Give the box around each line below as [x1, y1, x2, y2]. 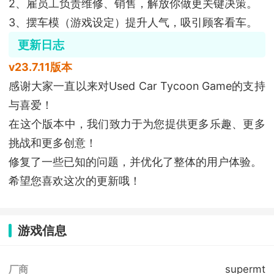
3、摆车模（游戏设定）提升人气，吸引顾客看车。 [9, 15, 258, 29]
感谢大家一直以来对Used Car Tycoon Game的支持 [9, 80, 265, 93]
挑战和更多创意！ [9, 136, 97, 150]
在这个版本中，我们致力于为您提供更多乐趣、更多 [9, 117, 265, 131]
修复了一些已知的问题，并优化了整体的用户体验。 [9, 155, 262, 169]
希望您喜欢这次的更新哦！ [9, 174, 141, 188]
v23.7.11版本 [9, 61, 73, 74]
